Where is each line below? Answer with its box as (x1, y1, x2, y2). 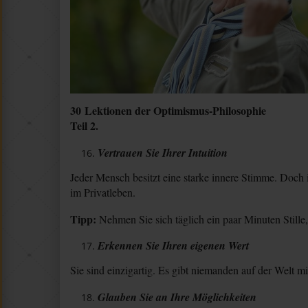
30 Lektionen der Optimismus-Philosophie (70, 102, 266, 118)
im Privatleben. (70, 184, 135, 199)
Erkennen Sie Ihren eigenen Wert (98, 238, 249, 254)
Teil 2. (70, 118, 98, 133)
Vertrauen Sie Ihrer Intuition (98, 144, 228, 160)
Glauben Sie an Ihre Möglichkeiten (98, 289, 256, 305)
